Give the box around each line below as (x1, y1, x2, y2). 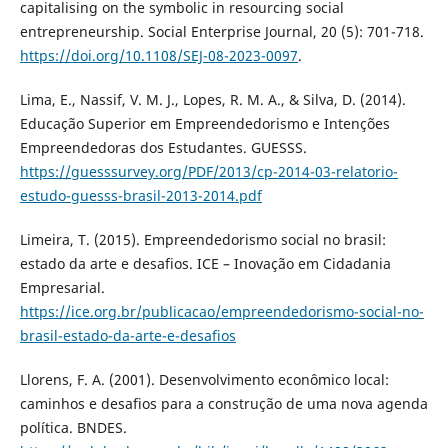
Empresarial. (19, 277, 105, 297)
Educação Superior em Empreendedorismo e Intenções (19, 113, 390, 133)
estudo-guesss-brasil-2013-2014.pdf (19, 185, 262, 205)
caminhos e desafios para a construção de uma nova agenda (19, 393, 428, 413)
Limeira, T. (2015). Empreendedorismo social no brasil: (19, 229, 386, 249)
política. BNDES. (19, 417, 127, 437)
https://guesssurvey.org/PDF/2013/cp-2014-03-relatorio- (19, 161, 398, 181)
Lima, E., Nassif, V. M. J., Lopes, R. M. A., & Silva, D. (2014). (19, 89, 406, 109)
